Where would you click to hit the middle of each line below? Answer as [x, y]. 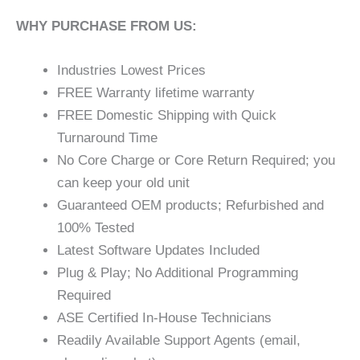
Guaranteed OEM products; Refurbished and [190, 205]
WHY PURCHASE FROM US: [106, 26]
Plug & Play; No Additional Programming [178, 272]
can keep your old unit [123, 182]
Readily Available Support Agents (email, [179, 340]
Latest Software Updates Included [158, 250]
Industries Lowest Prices [131, 70]
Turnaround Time [107, 137]
